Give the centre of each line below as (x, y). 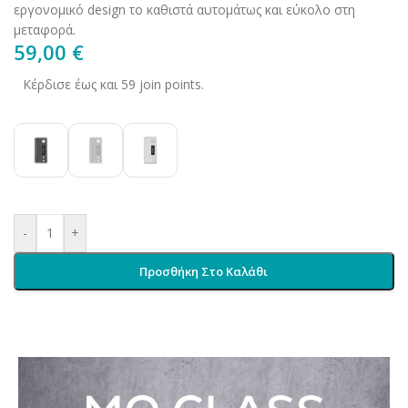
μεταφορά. (45, 29)
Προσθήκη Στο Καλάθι (204, 271)
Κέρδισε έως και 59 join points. (113, 84)
